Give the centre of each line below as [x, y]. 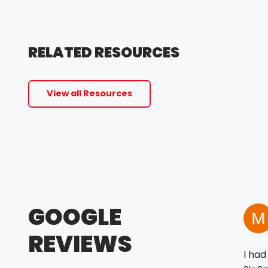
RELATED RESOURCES [104, 52]
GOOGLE [75, 217]
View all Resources [89, 94]
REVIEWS [80, 244]
